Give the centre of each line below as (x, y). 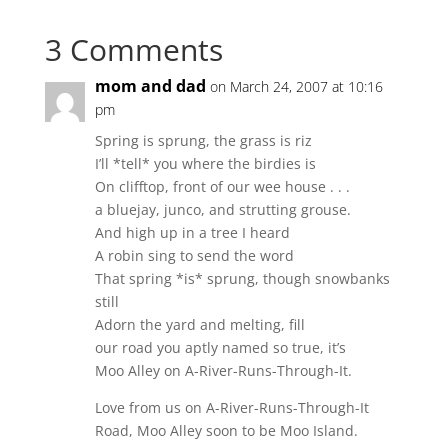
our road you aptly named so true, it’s (220, 347)
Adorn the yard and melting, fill (199, 324)
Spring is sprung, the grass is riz (203, 140)
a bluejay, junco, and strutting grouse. (222, 209)
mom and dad (150, 86)
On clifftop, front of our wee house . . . (222, 186)
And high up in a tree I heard (192, 232)
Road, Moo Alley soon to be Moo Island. (226, 430)
